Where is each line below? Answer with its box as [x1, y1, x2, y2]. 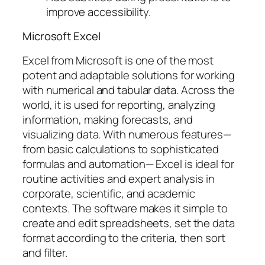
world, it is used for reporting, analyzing [22, 96, 215, 112]
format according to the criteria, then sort [22, 230, 225, 245]
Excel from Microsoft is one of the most [22, 52, 214, 68]
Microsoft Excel [22, 28, 101, 44]
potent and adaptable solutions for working [22, 67, 235, 83]
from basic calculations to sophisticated [22, 141, 219, 157]
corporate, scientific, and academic [22, 185, 195, 201]
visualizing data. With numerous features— [22, 126, 231, 142]
